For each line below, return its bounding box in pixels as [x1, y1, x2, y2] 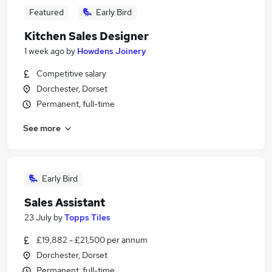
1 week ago [24, 46, 64, 56]
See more [23, 122, 61, 134]
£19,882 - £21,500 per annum [36, 234, 148, 245]
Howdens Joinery [77, 46, 146, 56]
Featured [29, 7, 64, 18]
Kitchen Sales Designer [24, 29, 149, 43]
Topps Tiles [64, 212, 110, 223]
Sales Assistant [24, 195, 105, 209]
